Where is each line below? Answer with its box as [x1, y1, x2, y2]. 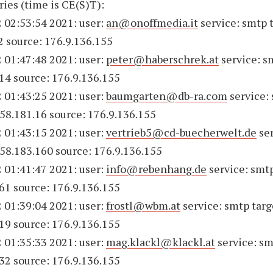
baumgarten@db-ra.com [106, 88, 228, 103]
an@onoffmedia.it [106, 15, 199, 30]
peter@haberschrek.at [106, 52, 219, 66]
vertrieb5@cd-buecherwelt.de [106, 125, 257, 140]
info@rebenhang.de [106, 161, 207, 176]
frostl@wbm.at [106, 198, 181, 213]
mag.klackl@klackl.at [106, 235, 216, 249]
